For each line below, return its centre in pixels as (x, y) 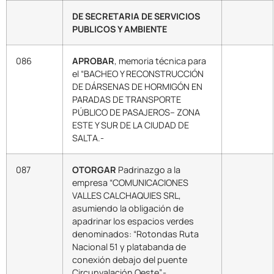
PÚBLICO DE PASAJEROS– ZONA (136, 112)
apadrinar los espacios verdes (133, 221)
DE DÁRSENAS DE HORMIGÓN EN (137, 86)
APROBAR (93, 61)
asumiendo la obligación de (128, 208)
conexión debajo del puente (130, 259)
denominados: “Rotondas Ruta (135, 234)
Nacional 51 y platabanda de (129, 246)
